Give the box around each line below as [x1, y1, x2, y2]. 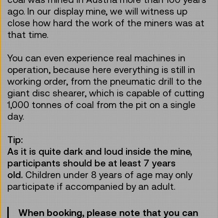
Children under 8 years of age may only [25, 169, 192, 180]
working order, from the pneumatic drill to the [7, 75, 202, 87]
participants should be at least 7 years [7, 157, 176, 168]
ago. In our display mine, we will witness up [7, 5, 187, 17]
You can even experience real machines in [7, 52, 185, 63]
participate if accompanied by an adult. [7, 181, 175, 192]
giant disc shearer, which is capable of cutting [7, 87, 204, 98]
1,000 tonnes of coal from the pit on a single [7, 99, 196, 110]
